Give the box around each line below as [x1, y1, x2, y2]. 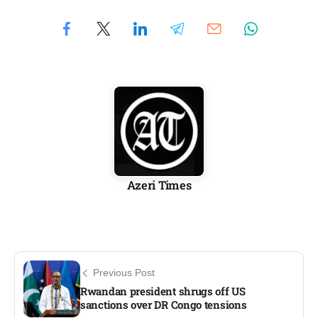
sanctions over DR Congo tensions [80, 297, 247, 312]
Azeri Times [126, 177, 192, 193]
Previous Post [93, 268, 155, 279]
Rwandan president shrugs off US [80, 284, 246, 299]
